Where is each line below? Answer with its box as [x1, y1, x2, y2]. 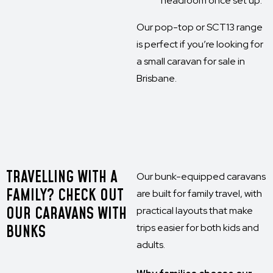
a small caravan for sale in [136, 55, 245, 68]
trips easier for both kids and [136, 221, 259, 234]
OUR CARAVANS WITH [6, 203, 127, 225]
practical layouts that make [136, 204, 253, 217]
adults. [136, 238, 165, 251]
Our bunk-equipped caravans [136, 170, 266, 183]
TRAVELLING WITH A [6, 166, 118, 188]
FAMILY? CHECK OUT [6, 185, 124, 207]
